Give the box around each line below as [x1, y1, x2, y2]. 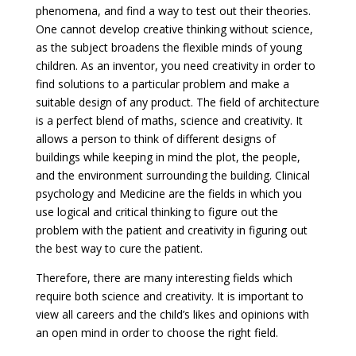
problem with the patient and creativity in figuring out [35, 222, 308, 238]
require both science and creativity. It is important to [35, 288, 304, 304]
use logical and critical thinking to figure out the [35, 203, 278, 219]
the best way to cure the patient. [35, 240, 203, 256]
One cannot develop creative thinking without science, [35, 21, 313, 37]
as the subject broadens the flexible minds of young [35, 39, 302, 55]
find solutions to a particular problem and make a [35, 75, 289, 91]
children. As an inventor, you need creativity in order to [35, 57, 315, 73]
